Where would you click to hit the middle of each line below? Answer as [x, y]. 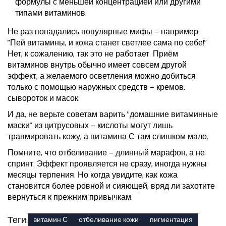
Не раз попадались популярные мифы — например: [104, 32]
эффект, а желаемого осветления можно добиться [102, 77]
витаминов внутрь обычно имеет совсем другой [97, 66]
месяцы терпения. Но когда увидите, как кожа [93, 176]
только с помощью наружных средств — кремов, [96, 88]
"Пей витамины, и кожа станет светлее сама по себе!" [107, 43]
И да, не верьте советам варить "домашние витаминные [113, 115]
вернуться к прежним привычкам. [70, 198]
